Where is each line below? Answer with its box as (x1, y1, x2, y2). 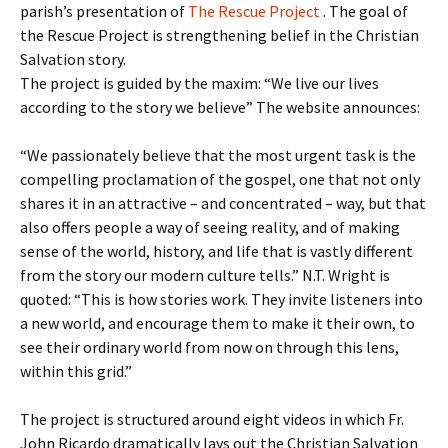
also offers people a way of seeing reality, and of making (20, 217, 400, 237)
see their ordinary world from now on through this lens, (20, 337, 399, 357)
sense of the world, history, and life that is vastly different (20, 241, 413, 261)
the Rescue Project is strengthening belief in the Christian (20, 25, 419, 45)
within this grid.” (20, 361, 132, 381)
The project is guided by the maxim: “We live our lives (20, 73, 379, 93)
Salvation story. (20, 49, 126, 69)
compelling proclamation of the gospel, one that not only (20, 169, 420, 189)
